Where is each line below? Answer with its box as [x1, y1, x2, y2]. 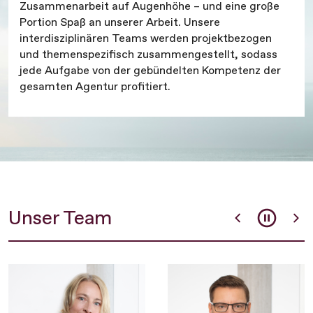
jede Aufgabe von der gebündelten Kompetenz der [20, 64, 281, 77]
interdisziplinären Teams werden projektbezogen [20, 31, 272, 45]
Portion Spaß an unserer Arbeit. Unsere [20, 15, 220, 29]
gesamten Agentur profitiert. [20, 80, 170, 93]
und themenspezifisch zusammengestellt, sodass [20, 48, 277, 61]
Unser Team [8, 205, 112, 229]
